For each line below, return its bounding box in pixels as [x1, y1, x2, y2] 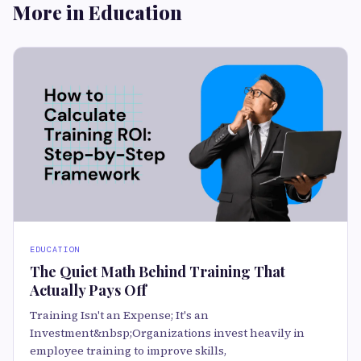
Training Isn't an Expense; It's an [30, 307, 209, 324]
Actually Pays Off [30, 280, 147, 301]
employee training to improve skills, [30, 342, 226, 359]
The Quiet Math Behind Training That [30, 262, 285, 282]
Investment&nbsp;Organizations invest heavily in [30, 325, 305, 342]
